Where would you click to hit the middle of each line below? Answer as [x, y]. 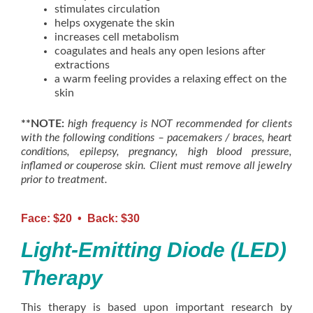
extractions [82, 65]
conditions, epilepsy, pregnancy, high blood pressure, [156, 152]
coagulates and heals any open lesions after [160, 51]
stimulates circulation [107, 9]
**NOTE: [45, 124]
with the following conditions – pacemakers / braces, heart [156, 138]
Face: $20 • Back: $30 [80, 218]
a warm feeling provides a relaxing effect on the [170, 79]
